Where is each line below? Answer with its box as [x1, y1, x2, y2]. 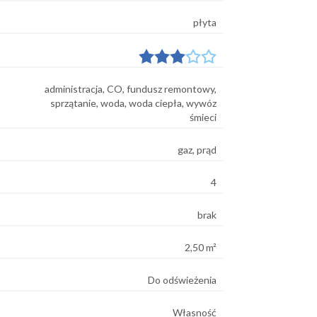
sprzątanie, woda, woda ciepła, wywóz [50, 96, 217, 109]
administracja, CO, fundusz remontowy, [45, 82, 217, 95]
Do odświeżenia [148, 273, 217, 286]
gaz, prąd [178, 143, 217, 156]
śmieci [190, 110, 217, 123]
